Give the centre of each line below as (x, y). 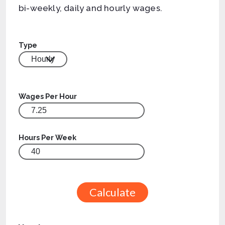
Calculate (113, 192)
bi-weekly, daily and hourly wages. (90, 8)
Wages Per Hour (48, 96)
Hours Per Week (47, 137)
